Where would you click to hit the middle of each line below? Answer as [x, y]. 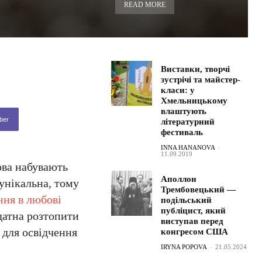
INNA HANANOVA [188, 147]
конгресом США [195, 232]
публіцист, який [194, 211]
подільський [187, 200]
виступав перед [192, 221]
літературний [188, 122]
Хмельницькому [194, 101]
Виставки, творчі [196, 69]
